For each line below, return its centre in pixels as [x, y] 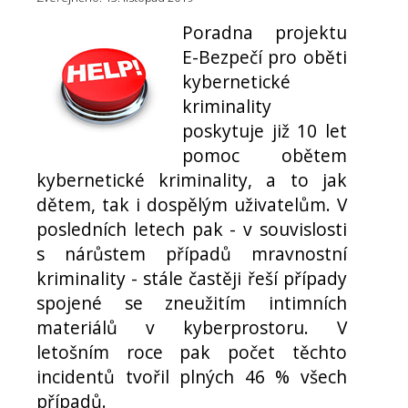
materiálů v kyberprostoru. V [192, 328]
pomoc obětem [265, 156]
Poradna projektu [265, 33]
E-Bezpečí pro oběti [265, 57]
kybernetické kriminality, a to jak [192, 180]
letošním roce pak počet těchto [192, 352]
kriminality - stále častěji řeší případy [192, 279]
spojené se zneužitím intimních [192, 303]
